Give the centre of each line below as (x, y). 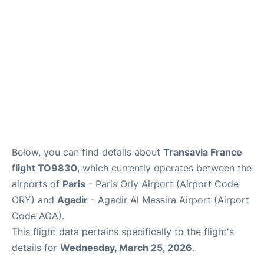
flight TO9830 (44, 168)
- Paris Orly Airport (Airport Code (162, 184)
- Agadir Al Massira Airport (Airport (169, 199)
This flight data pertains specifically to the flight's (123, 231)
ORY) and (34, 199)
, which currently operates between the (164, 168)
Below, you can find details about (88, 152)
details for (36, 247)
